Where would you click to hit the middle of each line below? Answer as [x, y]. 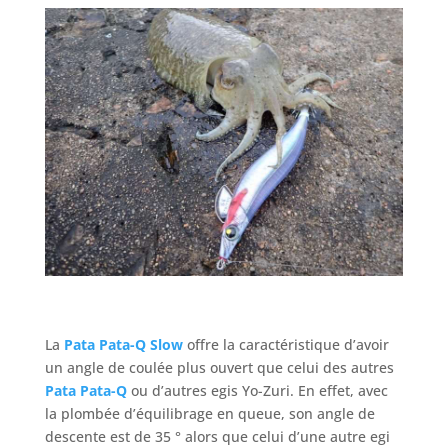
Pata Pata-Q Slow [123, 345]
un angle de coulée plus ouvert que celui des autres [219, 368]
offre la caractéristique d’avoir [285, 345]
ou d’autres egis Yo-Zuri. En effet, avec [259, 391]
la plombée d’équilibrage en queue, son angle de [209, 414]
